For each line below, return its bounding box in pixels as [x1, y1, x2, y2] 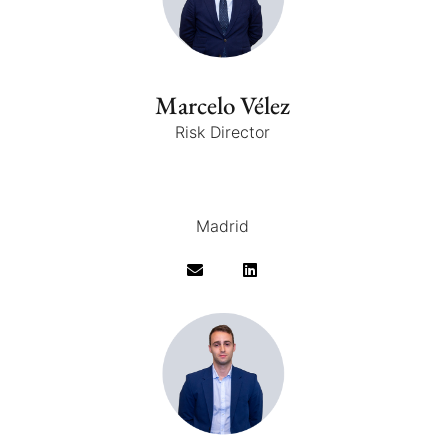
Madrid [196, 216, 249, 237]
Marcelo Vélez [155, 89, 290, 122]
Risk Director [175, 122, 270, 143]
